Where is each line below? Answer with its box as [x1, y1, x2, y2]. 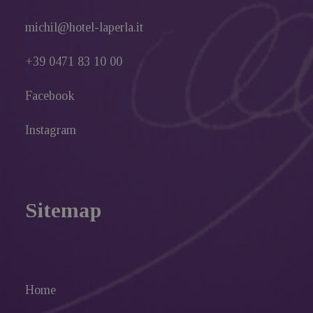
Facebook [25, 89, 75, 103]
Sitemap [25, 198, 101, 221]
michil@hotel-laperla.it [25, 20, 143, 34]
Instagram [25, 123, 76, 137]
